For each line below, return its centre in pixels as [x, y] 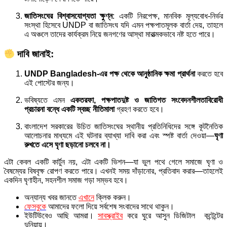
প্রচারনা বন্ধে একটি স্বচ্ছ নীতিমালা [69, 109]
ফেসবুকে [35, 206]
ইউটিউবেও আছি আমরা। [59, 215]
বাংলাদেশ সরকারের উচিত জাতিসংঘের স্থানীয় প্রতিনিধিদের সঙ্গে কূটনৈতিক [124, 126]
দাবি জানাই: [34, 54]
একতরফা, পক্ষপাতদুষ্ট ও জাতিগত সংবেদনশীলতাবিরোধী [147, 100]
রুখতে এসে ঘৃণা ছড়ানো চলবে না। [68, 144]
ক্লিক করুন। [114, 197]
